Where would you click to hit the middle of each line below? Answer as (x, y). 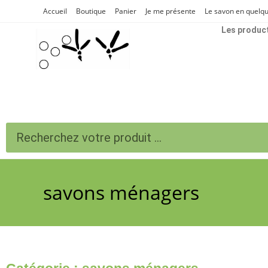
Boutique (91, 11)
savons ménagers (121, 192)
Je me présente (170, 11)
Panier (126, 11)
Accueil (55, 11)
